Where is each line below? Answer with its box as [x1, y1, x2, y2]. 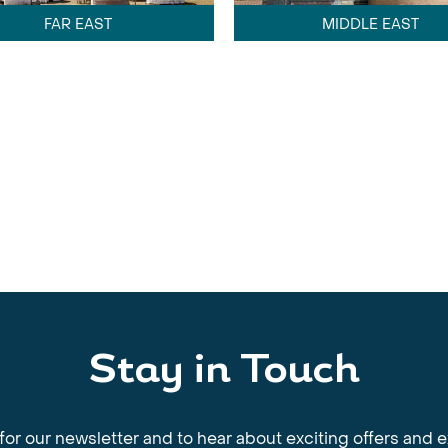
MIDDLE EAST [321, 14, 419, 34]
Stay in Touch [88, 351, 360, 392]
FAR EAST [43, 14, 112, 34]
